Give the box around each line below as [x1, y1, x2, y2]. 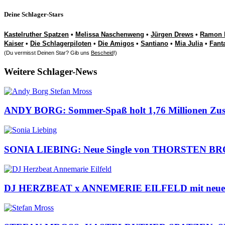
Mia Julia [175, 40, 203, 48]
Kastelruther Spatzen [4, 31, 69, 39]
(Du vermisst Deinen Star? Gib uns [4, 50, 91, 56]
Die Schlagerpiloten [30, 40, 91, 48]
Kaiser [4, 40, 24, 48]
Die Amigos [98, 40, 134, 48]
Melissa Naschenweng [75, 31, 144, 39]
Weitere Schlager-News [4, 66, 97, 77]
